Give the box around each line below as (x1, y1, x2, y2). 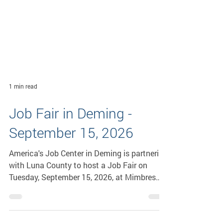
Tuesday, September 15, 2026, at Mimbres (9, 204, 156, 214)
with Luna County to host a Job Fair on (9, 192, 147, 202)
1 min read (9, 114, 37, 122)
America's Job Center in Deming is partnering (9, 180, 168, 190)
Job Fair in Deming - (9, 136, 132, 154)
